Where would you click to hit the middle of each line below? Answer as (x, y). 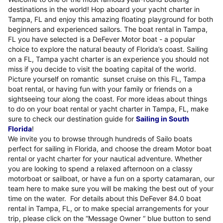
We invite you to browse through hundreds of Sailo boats (100, 138)
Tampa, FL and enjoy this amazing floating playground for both (111, 19)
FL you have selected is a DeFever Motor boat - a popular (102, 39)
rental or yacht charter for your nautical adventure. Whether (105, 158)
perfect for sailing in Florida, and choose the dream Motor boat (110, 148)
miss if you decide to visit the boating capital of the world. (102, 69)
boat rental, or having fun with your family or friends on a (100, 89)
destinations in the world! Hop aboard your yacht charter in (104, 9)
